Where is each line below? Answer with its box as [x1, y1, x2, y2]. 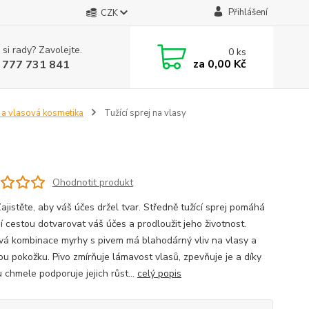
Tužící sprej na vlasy [101, 107, 186, 119]
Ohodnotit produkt [52, 175, 133, 189]
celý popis [137, 267, 181, 280]
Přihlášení [228, 6, 268, 19]
